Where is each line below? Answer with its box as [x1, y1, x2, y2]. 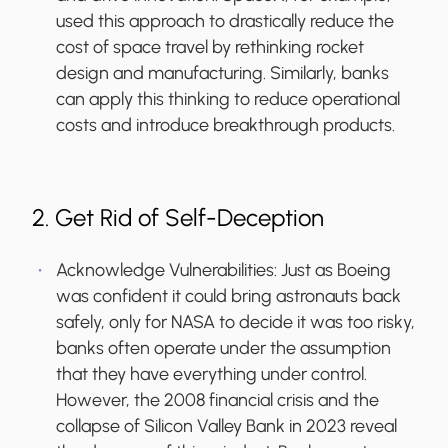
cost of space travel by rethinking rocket [56, 36, 364, 59]
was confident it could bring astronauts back [56, 285, 401, 308]
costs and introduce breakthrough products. [56, 114, 395, 137]
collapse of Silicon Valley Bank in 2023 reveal [56, 415, 397, 438]
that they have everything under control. [56, 363, 367, 386]
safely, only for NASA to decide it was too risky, [56, 311, 415, 334]
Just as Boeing [281, 259, 391, 282]
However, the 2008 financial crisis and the [56, 389, 379, 412]
